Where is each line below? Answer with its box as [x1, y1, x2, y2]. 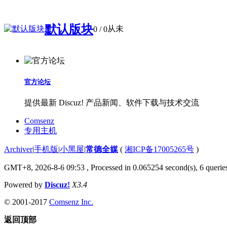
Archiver [4, 144, 32, 154]
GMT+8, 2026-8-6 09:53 [4, 163, 85, 172]
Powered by [4, 180, 45, 189]
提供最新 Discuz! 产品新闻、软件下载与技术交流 [24, 98, 199, 107]
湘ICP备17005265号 [125, 144, 194, 154]
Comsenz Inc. [49, 197, 93, 206]
